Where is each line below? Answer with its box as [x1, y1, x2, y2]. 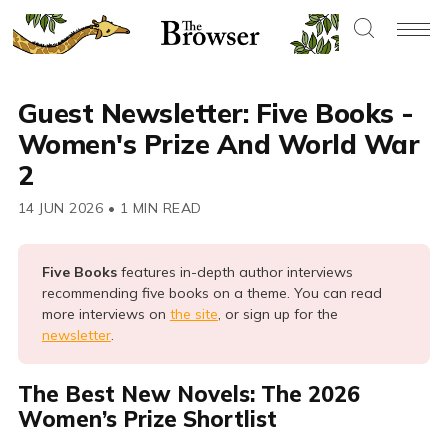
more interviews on [41, 305, 170, 324]
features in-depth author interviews [120, 263, 353, 282]
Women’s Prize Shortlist [17, 405, 277, 434]
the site [169, 305, 218, 324]
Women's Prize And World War [17, 127, 420, 162]
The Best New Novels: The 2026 [17, 380, 360, 409]
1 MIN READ [115, 199, 202, 218]
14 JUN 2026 [17, 199, 104, 218]
